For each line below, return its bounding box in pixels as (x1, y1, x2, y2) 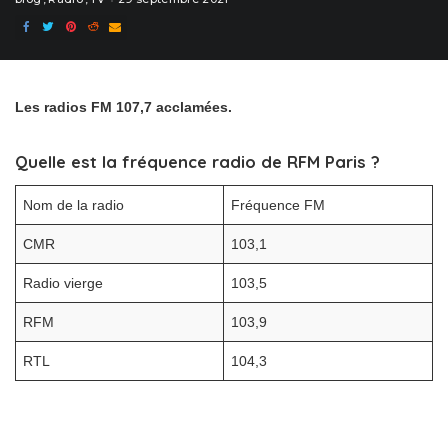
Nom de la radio (23, 197, 125, 213)
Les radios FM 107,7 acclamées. (15, 99, 232, 115)
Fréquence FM (231, 197, 326, 213)
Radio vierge (23, 275, 104, 291)
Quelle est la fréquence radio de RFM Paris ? (15, 151, 380, 172)
